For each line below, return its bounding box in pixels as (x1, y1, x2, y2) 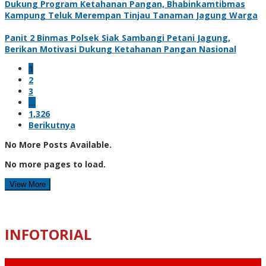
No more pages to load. (5, 158, 106, 170)
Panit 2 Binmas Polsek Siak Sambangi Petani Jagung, (5, 31, 230, 43)
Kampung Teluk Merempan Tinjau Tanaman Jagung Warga (5, 9, 258, 21)
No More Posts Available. (5, 138, 112, 150)
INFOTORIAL (5, 224, 91, 244)
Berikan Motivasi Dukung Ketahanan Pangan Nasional (5, 43, 236, 55)
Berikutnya (28, 119, 75, 131)
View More (9, 179, 46, 189)
